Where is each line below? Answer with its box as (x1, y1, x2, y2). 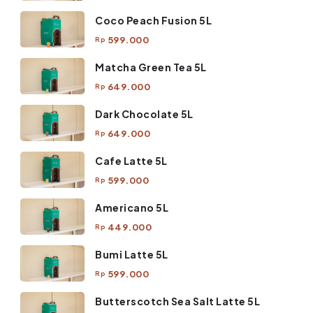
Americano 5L (95, 201, 168, 214)
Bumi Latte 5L (95, 247, 168, 261)
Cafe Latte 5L (95, 154, 168, 167)
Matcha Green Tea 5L (95, 60, 207, 73)
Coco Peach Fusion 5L (95, 13, 212, 27)
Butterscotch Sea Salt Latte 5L (95, 294, 260, 307)
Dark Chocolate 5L (95, 107, 194, 120)
